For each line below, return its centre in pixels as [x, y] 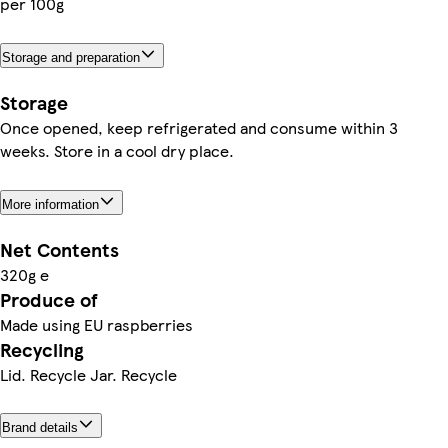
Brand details [40, 428]
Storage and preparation [71, 57]
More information [50, 204]
